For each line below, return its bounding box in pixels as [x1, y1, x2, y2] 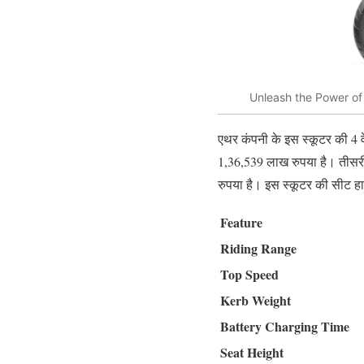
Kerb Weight [220, 291, 291, 310]
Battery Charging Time [220, 317, 349, 336]
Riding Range [220, 239, 297, 258]
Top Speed [220, 265, 279, 284]
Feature [220, 213, 262, 232]
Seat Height [220, 343, 284, 362]
